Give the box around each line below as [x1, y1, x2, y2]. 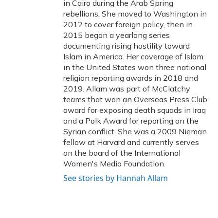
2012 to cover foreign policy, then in [63, 19, 193, 29]
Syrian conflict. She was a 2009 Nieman [63, 127, 207, 136]
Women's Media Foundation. [63, 159, 165, 168]
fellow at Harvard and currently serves [63, 137, 199, 147]
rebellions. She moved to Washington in [63, 9, 207, 18]
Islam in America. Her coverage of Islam [63, 52, 203, 61]
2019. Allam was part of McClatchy [63, 84, 190, 93]
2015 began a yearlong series [63, 30, 170, 40]
